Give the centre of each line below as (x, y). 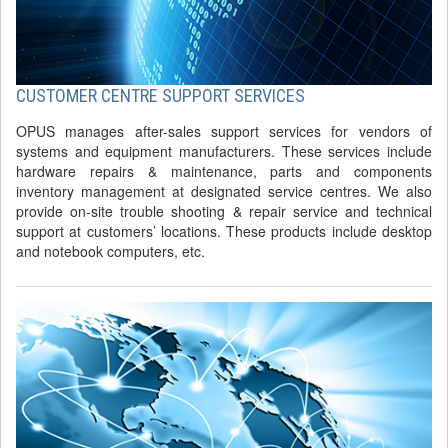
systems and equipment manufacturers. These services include (224, 151)
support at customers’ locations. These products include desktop (224, 231)
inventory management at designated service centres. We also (224, 191)
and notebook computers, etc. (110, 251)
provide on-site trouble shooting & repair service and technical (224, 211)
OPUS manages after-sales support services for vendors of (224, 131)
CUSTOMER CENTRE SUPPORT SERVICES (160, 96)
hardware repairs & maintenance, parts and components (224, 171)
